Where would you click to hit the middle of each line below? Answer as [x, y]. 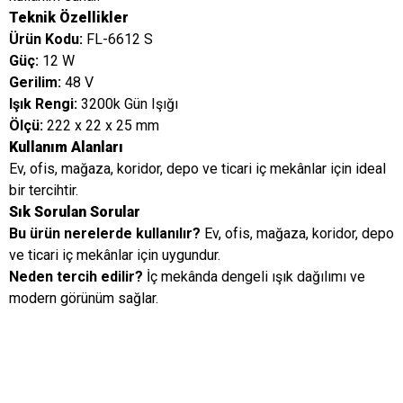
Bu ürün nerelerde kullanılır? [105, 233]
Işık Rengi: [43, 104]
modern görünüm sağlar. [84, 298]
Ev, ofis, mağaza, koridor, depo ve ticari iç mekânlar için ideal [197, 169]
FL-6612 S [118, 39]
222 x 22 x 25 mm [101, 125]
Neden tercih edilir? [76, 277]
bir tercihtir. [44, 190]
